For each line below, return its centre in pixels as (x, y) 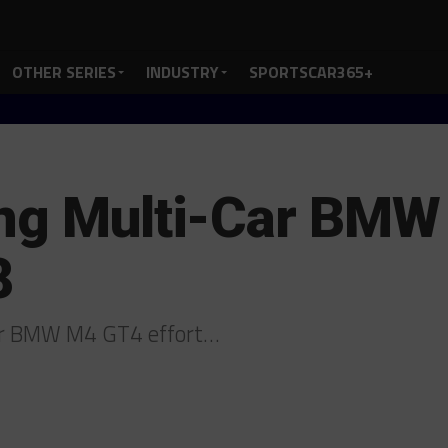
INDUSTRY (182, 72)
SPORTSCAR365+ (311, 72)
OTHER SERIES (64, 72)
